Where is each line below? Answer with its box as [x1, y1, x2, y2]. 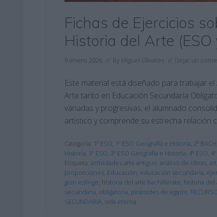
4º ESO [189, 148, 208, 157]
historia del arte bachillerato [102, 177, 181, 186]
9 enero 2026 [64, 55, 102, 64]
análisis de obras [160, 158, 206, 167]
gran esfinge [64, 177, 99, 186]
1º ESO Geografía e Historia [115, 139, 191, 148]
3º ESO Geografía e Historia [110, 148, 186, 157]
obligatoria [99, 187, 128, 196]
